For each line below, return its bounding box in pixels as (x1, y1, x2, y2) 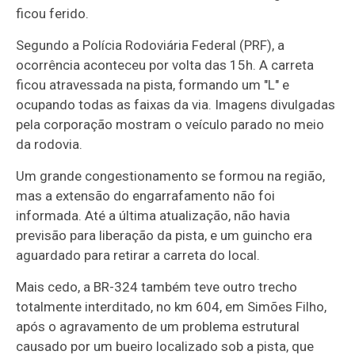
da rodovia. (16, 136, 83, 153)
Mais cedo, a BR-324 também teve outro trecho (16, 279, 298, 296)
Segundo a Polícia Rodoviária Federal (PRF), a (16, 37, 285, 54)
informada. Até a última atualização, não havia (16, 208, 291, 224)
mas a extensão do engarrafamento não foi (16, 188, 276, 204)
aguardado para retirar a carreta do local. (16, 247, 261, 264)
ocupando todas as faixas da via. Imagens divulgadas (16, 97, 336, 113)
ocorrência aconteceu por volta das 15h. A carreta (16, 57, 315, 74)
